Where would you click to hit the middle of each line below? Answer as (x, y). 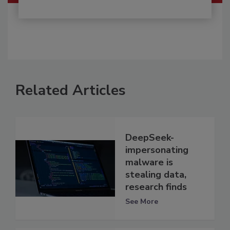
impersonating (157, 150)
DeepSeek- (150, 137)
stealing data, (156, 174)
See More (142, 201)
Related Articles (71, 91)
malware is (149, 162)
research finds (156, 187)
